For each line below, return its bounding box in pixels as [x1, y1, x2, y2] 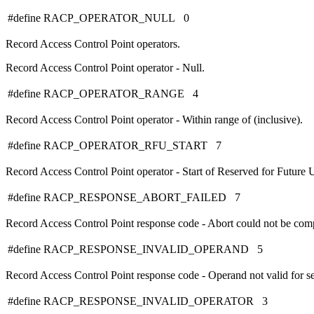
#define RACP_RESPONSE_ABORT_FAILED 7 [8, 191, 240, 204]
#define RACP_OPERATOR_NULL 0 [8, 12, 189, 25]
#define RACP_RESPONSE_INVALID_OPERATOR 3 [8, 295, 268, 308]
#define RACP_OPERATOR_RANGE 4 [8, 88, 198, 100]
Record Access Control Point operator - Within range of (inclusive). [6, 114, 303, 126]
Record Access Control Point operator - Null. [6, 62, 205, 74]
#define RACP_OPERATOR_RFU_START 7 [8, 139, 221, 152]
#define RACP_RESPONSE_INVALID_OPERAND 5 [8, 243, 263, 256]
